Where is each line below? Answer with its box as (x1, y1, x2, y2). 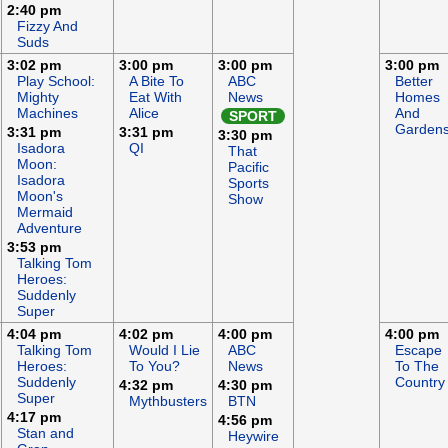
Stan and (17, 425, 74, 441)
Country (395, 374, 445, 390)
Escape (395, 342, 442, 358)
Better (395, 73, 433, 89)
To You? (129, 358, 180, 374)
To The (395, 358, 439, 374)
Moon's (17, 188, 63, 204)
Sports (228, 175, 269, 191)
